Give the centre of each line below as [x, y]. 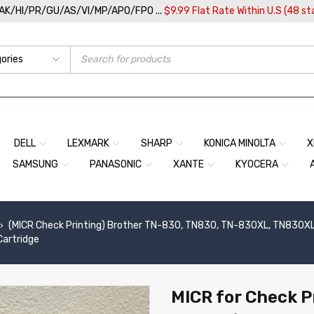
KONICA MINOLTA [240, 143]
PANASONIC [116, 164]
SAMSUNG [35, 164]
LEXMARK [88, 143]
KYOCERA [257, 164]
